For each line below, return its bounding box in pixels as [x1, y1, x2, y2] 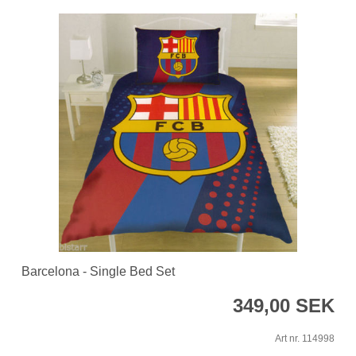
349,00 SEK [233, 294, 335, 316]
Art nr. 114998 [275, 332, 335, 344]
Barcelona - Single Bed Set [21, 264, 175, 278]
